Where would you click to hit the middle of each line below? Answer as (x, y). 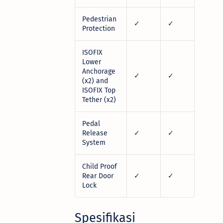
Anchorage (99, 71)
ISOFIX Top (99, 90)
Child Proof (100, 166)
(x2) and (95, 81)
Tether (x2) (99, 100)
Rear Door (98, 176)
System (94, 142)
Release (95, 133)
